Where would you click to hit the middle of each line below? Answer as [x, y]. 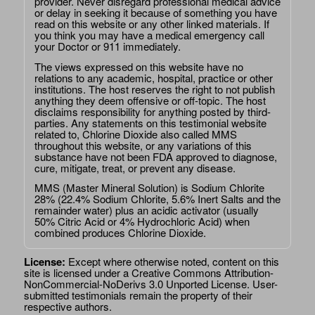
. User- [262, 284]
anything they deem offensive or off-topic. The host [150, 100]
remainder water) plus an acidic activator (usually [146, 210]
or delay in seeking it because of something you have [155, 12]
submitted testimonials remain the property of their [138, 295]
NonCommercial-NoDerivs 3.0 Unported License [135, 284]
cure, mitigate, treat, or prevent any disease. [135, 167]
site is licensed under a [76, 273]
